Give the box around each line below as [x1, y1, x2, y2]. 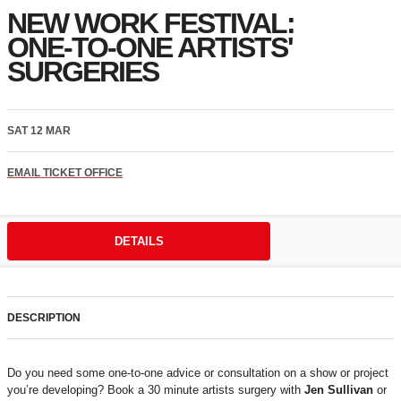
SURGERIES [7, 55, 158, 89]
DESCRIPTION [7, 311, 81, 325]
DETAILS [114, 235, 164, 249]
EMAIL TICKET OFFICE [7, 166, 123, 180]
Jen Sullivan [304, 383, 373, 397]
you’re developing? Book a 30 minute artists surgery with [7, 383, 304, 397]
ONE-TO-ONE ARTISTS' [7, 31, 293, 64]
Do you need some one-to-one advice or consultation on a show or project [7, 366, 388, 380]
